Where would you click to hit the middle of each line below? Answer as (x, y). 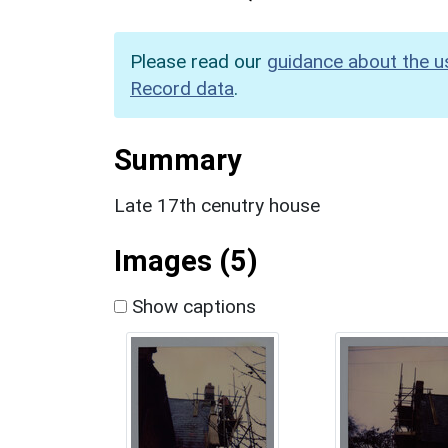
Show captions (191, 306)
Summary (177, 159)
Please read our (198, 61)
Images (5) (186, 260)
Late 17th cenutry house (217, 205)
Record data (182, 88)
